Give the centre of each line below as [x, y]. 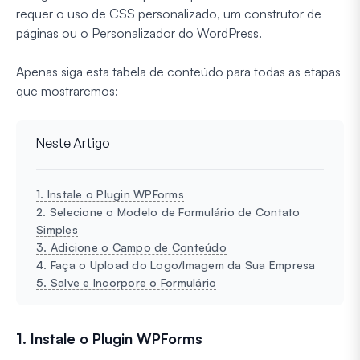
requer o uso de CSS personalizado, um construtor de [169, 13]
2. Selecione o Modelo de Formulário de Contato [168, 211]
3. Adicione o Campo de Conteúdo [131, 247]
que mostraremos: [67, 90]
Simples [57, 229]
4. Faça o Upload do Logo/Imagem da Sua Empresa [176, 264]
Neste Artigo [73, 143]
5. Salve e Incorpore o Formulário [127, 282]
